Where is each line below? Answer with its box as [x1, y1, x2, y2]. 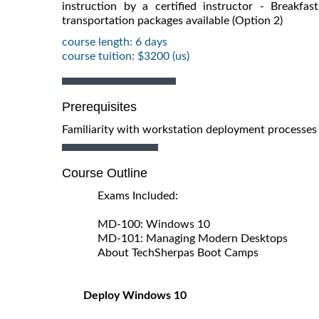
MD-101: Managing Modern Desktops [98, 232, 288, 244]
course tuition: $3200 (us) [62, 50, 189, 62]
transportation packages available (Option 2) [62, 14, 283, 26]
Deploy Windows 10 [83, 289, 187, 301]
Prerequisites [62, 99, 137, 114]
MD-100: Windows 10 [98, 218, 210, 230]
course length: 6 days [62, 36, 167, 48]
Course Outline [62, 165, 147, 180]
